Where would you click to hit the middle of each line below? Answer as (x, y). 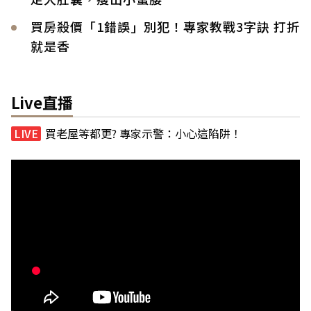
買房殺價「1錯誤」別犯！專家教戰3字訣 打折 (165, 26)
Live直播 (42, 102)
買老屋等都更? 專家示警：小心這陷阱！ (143, 133)
